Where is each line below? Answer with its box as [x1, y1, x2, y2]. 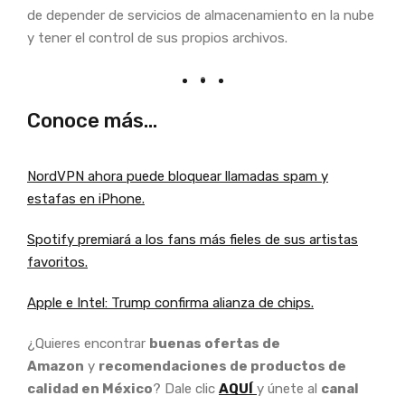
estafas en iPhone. [27, 190, 145, 207]
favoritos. [27, 253, 88, 270]
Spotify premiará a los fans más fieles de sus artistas [27, 231, 358, 248]
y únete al [257, 380, 321, 397]
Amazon [27, 357, 84, 374]
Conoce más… [27, 108, 157, 133]
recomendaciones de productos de [99, 357, 346, 374]
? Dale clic [153, 380, 219, 397]
